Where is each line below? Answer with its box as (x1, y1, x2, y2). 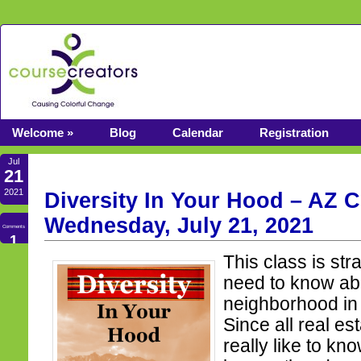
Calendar (172, 126, 223, 139)
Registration (259, 126, 329, 139)
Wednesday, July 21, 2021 (44, 213, 313, 238)
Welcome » (12, 126, 73, 139)
